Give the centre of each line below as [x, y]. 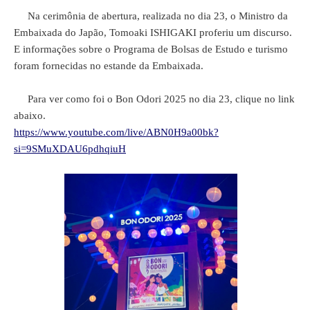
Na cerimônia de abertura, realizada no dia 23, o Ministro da [151, 16]
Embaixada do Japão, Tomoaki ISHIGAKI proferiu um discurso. [153, 32]
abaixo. [30, 115]
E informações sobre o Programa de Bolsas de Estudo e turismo [151, 49]
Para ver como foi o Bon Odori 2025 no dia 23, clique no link [154, 99]
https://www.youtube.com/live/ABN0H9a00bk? [116, 132]
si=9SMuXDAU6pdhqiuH [70, 148]
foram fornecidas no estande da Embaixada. [109, 65]
